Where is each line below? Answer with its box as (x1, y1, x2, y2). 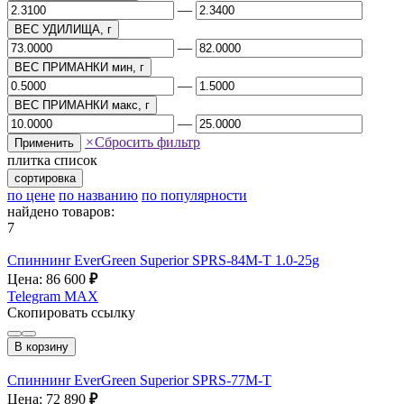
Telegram (7, 288, 60, 304)
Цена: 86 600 (7, 271, 89, 287)
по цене (7, 187, 55, 203)
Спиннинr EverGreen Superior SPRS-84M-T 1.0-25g (7, 252, 319, 268)
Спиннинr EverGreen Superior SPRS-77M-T (7, 372, 271, 388)
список (54, 151, 97, 168)
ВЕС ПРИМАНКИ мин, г (14, 60, 144, 74)
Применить (14, 135, 74, 150)
